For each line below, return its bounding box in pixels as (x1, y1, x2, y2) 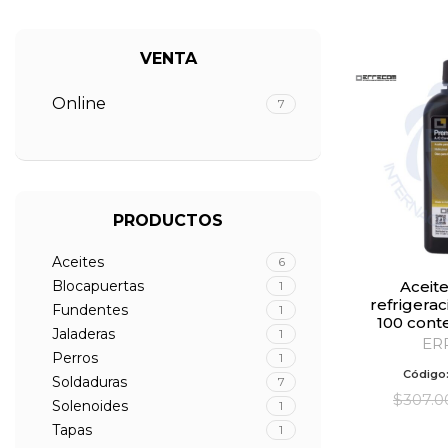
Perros (52, 349, 98, 367)
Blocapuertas (52, 277, 144, 295)
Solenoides (52, 397, 128, 415)
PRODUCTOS (113, 211, 223, 230)
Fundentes (52, 301, 128, 319)
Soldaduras (52, 373, 127, 391)
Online (52, 94, 106, 113)
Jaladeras (52, 325, 115, 343)
